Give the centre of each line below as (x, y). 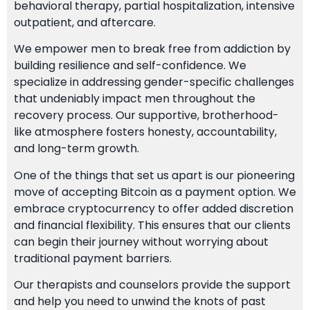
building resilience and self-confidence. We (130, 66)
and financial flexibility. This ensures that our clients (152, 225)
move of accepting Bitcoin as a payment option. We (155, 192)
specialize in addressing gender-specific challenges (154, 82)
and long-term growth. (76, 149)
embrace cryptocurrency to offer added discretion (154, 208)
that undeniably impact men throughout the (135, 99)
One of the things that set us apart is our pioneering (154, 175)
